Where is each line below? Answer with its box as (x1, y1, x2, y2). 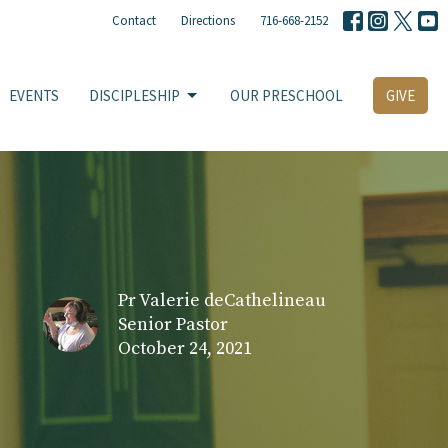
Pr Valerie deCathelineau (118, 288, 326, 312)
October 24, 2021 (118, 336, 252, 360)
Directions (181, 12, 235, 29)
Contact (112, 12, 156, 29)
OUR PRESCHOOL (230, 86, 343, 106)
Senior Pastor (118, 312, 228, 336)
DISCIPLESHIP (89, 86, 180, 106)
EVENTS (9, 86, 59, 106)
